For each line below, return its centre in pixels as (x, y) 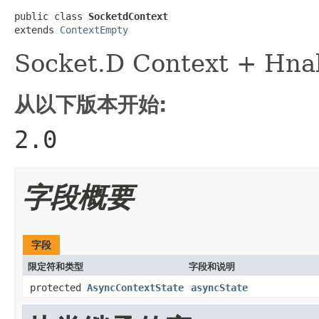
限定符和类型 (56, 266)
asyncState (219, 287)
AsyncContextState (135, 287)
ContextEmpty (94, 30)
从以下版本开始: (91, 104)
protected (58, 287)
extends (37, 30)
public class (51, 16)
